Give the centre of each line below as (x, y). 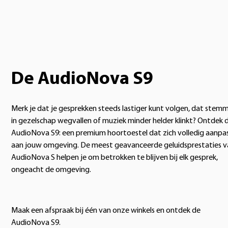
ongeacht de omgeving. (51, 170)
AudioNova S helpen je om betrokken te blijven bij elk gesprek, (115, 158)
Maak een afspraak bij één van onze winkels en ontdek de (106, 210)
